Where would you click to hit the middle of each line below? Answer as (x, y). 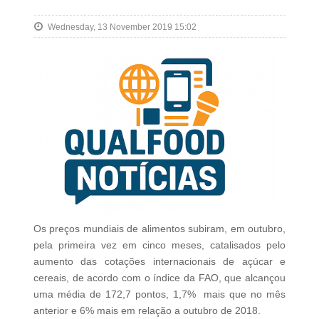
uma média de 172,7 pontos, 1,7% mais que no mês (159, 294)
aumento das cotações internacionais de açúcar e (159, 262)
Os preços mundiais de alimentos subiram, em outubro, (159, 229)
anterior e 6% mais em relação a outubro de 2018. (147, 311)
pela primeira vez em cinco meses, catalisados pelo (159, 245)
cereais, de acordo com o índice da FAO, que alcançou (159, 278)
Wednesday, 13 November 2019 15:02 (122, 27)
